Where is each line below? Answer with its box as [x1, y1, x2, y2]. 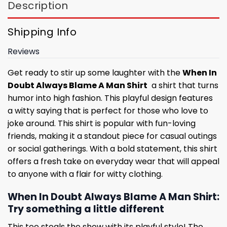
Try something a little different [8, 202, 164, 216]
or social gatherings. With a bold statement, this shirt [8, 143, 217, 155]
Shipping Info [8, 25, 77, 40]
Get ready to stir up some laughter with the [8, 67, 182, 79]
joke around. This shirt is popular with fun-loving [8, 118, 196, 130]
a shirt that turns [147, 80, 218, 92]
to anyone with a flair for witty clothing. [8, 168, 163, 180]
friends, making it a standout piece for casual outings [8, 130, 217, 142]
